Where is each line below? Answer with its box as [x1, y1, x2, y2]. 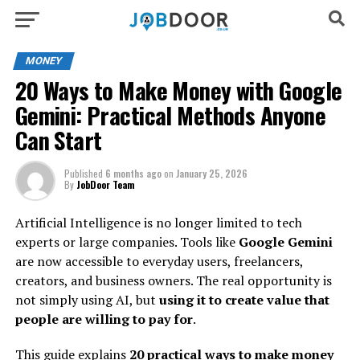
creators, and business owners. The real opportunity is [14, 272, 332, 289]
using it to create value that [158, 291, 329, 309]
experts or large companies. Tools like [14, 233, 239, 251]
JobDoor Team [76, 178, 135, 191]
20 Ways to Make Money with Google [14, 73, 342, 107]
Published [63, 166, 103, 180]
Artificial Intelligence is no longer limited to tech [14, 214, 302, 231]
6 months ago [104, 166, 162, 180]
